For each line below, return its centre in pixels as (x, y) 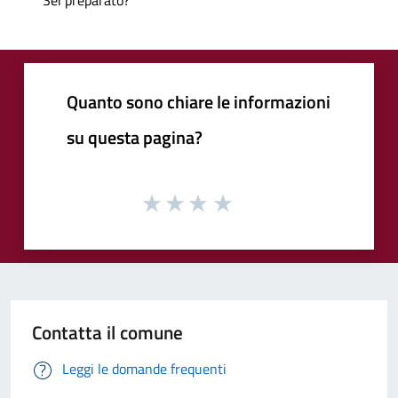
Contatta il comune (107, 333)
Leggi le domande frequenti (144, 369)
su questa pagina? (135, 137)
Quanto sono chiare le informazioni (199, 101)
